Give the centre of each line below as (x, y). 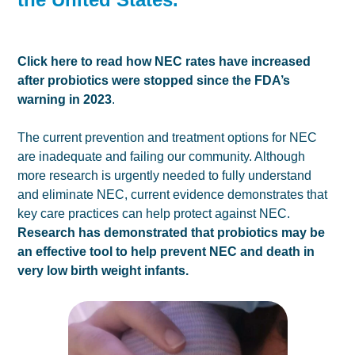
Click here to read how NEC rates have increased (164, 61)
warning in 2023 (65, 99)
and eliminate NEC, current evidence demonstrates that (173, 194)
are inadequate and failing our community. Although (162, 156)
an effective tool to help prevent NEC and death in (166, 251)
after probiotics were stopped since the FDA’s (154, 80)
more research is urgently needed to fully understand (165, 175)
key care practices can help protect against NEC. (154, 213)
